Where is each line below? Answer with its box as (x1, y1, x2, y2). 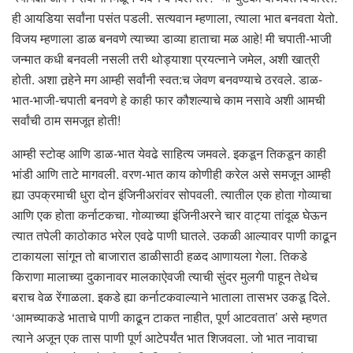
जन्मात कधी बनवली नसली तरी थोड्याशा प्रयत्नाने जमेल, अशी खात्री (12, 50, 320, 69)
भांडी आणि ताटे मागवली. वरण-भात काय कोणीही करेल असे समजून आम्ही (12, 165, 331, 184)
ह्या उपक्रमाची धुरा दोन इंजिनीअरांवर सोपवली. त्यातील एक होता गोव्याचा (12, 185, 332, 204)
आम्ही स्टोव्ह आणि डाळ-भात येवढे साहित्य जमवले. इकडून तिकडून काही (12, 144, 326, 163)
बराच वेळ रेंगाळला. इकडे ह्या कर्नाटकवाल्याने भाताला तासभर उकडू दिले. (12, 288, 330, 307)
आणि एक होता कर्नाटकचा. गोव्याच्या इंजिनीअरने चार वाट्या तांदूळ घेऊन (12, 206, 327, 225)
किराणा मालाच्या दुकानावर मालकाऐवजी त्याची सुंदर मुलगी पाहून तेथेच (12, 267, 318, 286)
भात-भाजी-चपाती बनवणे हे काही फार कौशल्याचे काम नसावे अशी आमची (12, 91, 325, 110)
